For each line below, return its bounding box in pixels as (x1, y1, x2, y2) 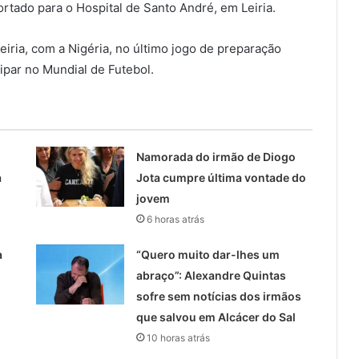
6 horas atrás (146, 213, 204, 226)
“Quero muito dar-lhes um (135, 248, 280, 262)
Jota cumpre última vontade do (135, 171, 306, 185)
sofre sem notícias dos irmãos (135, 289, 301, 304)
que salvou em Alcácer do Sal (135, 310, 296, 325)
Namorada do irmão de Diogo (135, 150, 296, 164)
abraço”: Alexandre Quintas (135, 268, 286, 283)
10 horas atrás (146, 332, 210, 345)
